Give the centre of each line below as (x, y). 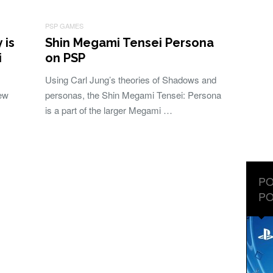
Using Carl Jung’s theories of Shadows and (131, 80)
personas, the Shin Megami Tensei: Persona (133, 95)
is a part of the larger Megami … (109, 110)
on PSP (65, 58)
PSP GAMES (64, 26)
